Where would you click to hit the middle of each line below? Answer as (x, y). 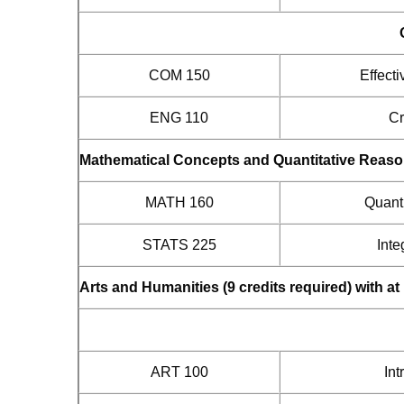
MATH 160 (179, 202)
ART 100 (179, 372)
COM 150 (179, 75)
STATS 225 (179, 245)
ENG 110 (179, 118)
